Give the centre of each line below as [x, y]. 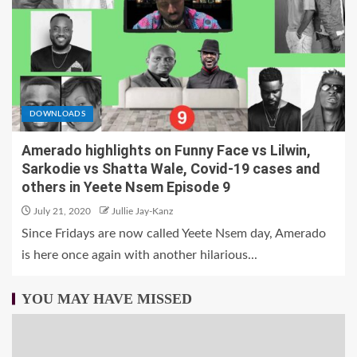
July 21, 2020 [61, 211]
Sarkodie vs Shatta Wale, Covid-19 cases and [171, 169]
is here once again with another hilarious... [139, 255]
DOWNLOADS [58, 114]
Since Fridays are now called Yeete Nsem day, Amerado [174, 233]
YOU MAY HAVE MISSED [107, 299]
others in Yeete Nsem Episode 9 [127, 187]
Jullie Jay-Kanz [142, 211]
